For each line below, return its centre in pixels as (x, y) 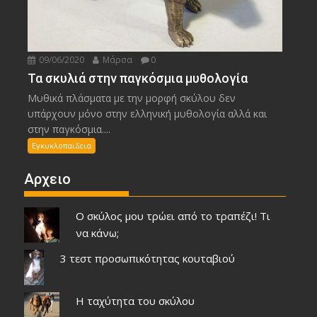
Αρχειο (48, 179)
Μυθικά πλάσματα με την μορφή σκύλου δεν (132, 98)
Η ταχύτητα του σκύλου (135, 300)
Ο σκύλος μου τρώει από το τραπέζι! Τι (173, 216)
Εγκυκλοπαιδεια (62, 146)
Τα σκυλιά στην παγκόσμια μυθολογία (138, 79)
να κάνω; (97, 233)
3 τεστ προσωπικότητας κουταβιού (147, 259)
